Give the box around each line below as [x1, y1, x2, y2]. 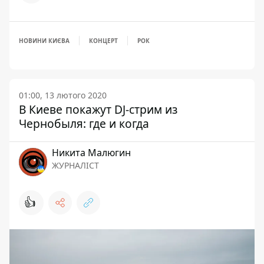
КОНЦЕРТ [89, 37, 118, 45]
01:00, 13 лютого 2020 [19, 90, 107, 101]
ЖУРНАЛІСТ [52, 160, 99, 171]
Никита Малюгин [52, 146, 131, 159]
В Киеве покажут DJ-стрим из [19, 101, 177, 117]
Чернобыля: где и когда [19, 115, 149, 131]
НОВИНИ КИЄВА [19, 37, 70, 45]
